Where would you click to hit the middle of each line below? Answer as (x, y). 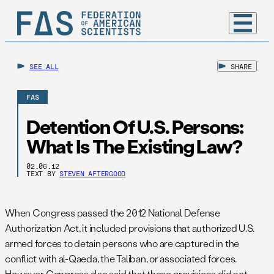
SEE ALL (44, 66)
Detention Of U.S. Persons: (135, 127)
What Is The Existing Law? (134, 146)
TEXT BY (43, 173)
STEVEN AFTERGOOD (93, 173)
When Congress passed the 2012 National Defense (113, 213)
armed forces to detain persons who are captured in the (122, 243)
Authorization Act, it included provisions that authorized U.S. (130, 228)
